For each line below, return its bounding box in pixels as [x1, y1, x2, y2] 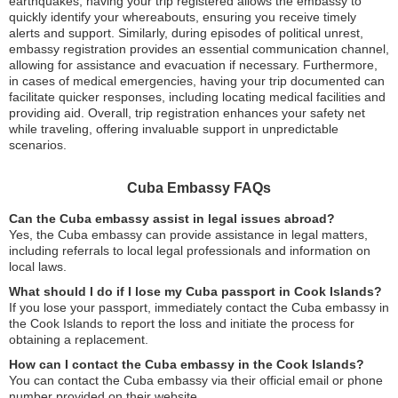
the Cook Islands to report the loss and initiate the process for [9, 316, 354, 330]
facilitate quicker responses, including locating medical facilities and [9, 90, 386, 104]
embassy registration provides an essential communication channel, [9, 42, 389, 56]
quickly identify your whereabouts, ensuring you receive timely [9, 10, 356, 24]
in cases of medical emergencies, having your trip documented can [9, 74, 385, 88]
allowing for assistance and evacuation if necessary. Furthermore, [9, 58, 378, 72]
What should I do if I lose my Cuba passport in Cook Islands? [9, 284, 382, 298]
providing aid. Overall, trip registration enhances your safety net [9, 106, 365, 120]
